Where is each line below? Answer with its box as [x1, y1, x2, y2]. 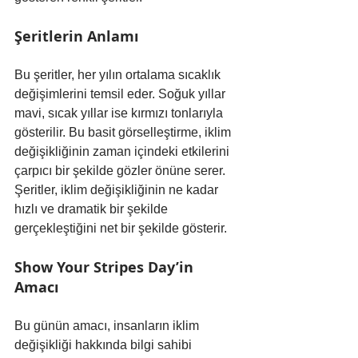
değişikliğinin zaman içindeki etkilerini [14, 144, 233, 158]
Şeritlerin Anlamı [14, 26, 139, 46]
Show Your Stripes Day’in [14, 257, 197, 277]
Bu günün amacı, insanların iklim [14, 318, 202, 332]
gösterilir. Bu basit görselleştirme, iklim [14, 125, 234, 139]
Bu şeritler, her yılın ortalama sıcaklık [14, 67, 224, 82]
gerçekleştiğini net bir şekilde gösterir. [14, 221, 227, 235]
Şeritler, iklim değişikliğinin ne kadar [14, 182, 221, 197]
